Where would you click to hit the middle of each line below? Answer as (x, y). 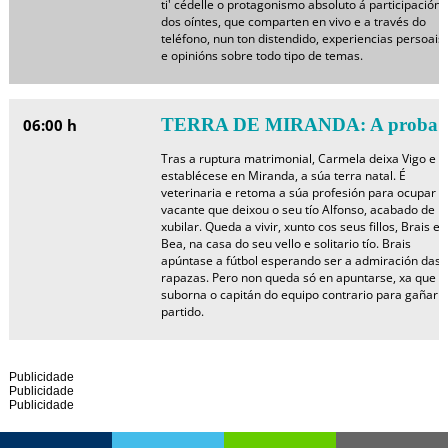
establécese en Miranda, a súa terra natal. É (283, 175)
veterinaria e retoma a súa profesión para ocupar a (303, 192)
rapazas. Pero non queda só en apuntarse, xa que (298, 277)
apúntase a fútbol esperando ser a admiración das (300, 260)
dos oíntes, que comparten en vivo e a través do (293, 21)
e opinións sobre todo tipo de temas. (261, 55)
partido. (182, 311)
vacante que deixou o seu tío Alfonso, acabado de (297, 209)
